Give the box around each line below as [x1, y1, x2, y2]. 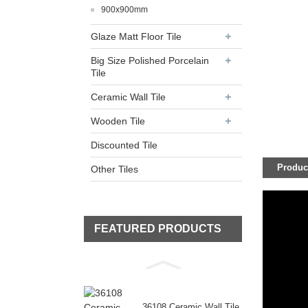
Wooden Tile [91, 115, 145, 127]
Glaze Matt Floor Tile [91, 31, 181, 43]
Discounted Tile [91, 140, 157, 151]
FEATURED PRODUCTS [94, 223, 221, 235]
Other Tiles [91, 164, 138, 175]
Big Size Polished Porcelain [91, 55, 209, 67]
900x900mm [101, 5, 148, 15]
